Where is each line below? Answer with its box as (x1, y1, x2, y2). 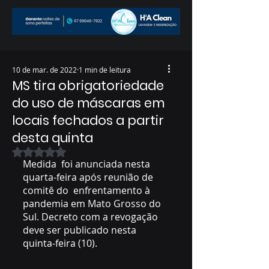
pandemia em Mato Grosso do (23, 197, 163, 210)
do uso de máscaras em (12, 94, 165, 112)
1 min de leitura (79, 65, 131, 74)
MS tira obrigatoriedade (12, 77, 164, 94)
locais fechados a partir (12, 112, 164, 129)
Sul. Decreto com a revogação (23, 210, 163, 223)
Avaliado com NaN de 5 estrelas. (38, 146, 169, 157)
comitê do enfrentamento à (23, 184, 153, 197)
